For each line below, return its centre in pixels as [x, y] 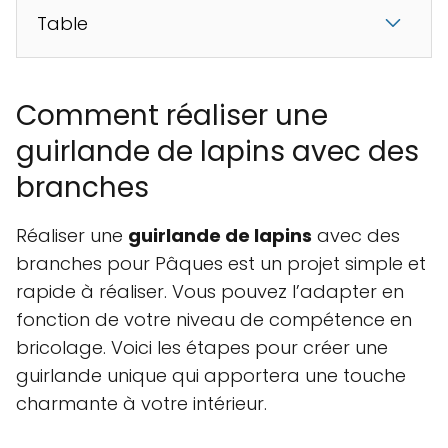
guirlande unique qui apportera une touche [211, 375]
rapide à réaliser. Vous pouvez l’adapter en [210, 291]
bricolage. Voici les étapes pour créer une [202, 347]
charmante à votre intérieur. [141, 403]
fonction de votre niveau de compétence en [214, 319]
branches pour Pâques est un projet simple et [221, 263]
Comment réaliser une [172, 115]
